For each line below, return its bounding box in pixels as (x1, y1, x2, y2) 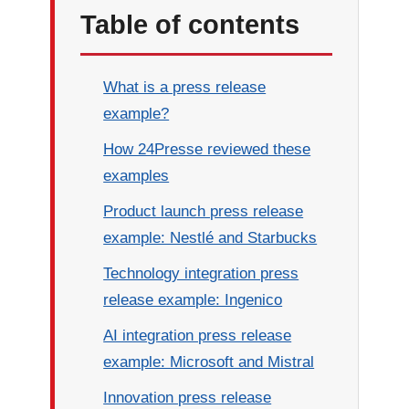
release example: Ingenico (103, 291, 283, 309)
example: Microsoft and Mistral (103, 353, 315, 371)
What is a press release (103, 79, 267, 96)
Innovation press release (103, 389, 272, 406)
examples (103, 167, 170, 184)
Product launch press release (103, 203, 304, 220)
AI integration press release (103, 327, 292, 344)
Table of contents (80, 10, 300, 39)
